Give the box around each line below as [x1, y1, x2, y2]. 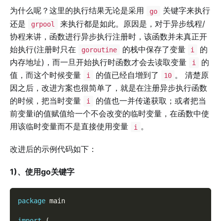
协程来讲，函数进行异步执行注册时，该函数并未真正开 [10, 31, 207, 41]
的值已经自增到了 [93, 70, 161, 80]
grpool [31, 20, 55, 28]
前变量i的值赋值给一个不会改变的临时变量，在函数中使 [10, 109, 209, 119]
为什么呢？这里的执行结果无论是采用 [10, 5, 147, 16]
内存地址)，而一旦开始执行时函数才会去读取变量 [10, 57, 189, 67]
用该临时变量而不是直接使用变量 [10, 121, 131, 132]
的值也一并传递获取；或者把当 [93, 96, 206, 106]
